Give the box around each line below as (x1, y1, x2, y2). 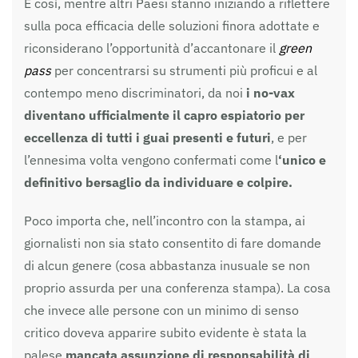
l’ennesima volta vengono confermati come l (24, 151, 278, 168)
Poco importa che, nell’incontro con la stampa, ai (24, 212, 305, 229)
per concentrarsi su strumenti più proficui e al (51, 62, 317, 78)
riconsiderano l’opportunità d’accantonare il (24, 39, 279, 56)
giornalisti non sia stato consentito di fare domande (24, 234, 321, 251)
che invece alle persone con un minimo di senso (24, 301, 299, 318)
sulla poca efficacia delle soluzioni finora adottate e (24, 17, 320, 34)
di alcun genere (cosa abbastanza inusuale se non (24, 257, 310, 273)
